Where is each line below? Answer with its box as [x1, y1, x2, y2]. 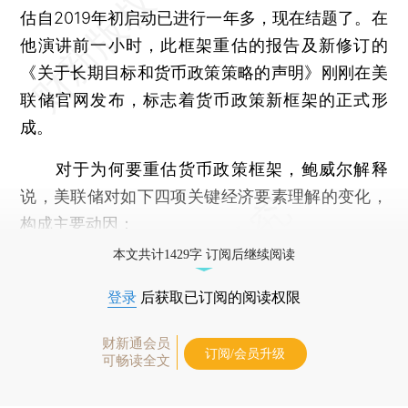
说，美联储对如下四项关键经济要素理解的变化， [20, 186, 388, 206]
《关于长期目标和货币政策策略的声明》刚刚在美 [20, 62, 388, 82]
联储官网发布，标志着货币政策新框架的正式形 [20, 89, 388, 109]
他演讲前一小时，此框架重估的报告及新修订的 [20, 35, 388, 55]
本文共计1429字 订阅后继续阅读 [113, 247, 295, 261]
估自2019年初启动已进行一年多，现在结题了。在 [20, 7, 388, 27]
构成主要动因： [20, 213, 136, 233]
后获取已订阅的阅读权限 [137, 289, 301, 305]
